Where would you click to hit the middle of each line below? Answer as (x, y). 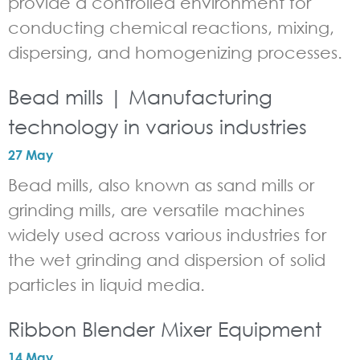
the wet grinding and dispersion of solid (167, 260)
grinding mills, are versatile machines (156, 210)
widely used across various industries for (167, 235)
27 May (31, 155)
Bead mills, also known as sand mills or (161, 185)
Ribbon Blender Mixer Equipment (165, 329)
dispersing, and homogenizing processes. (175, 53)
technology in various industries (157, 126)
